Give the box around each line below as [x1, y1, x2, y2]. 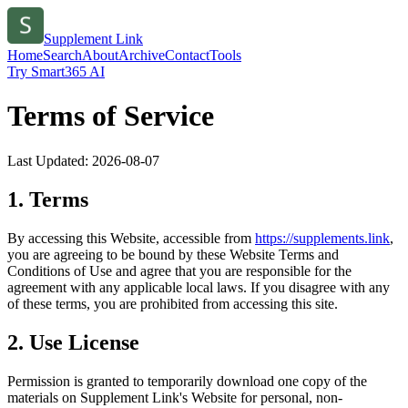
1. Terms [7, 187, 88, 211]
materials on [7, 389, 76, 405]
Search [43, 47, 82, 63]
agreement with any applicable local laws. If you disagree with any [7, 279, 390, 295]
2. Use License [7, 330, 139, 354]
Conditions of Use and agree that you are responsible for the [7, 262, 352, 279]
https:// [255, 229, 293, 246]
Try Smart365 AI [7, 64, 105, 79]
